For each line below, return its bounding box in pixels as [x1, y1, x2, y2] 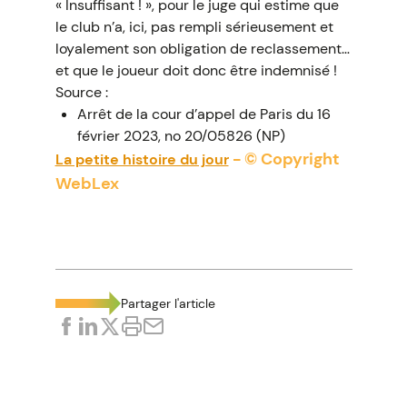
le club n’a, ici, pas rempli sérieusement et [55, 17, 333, 36]
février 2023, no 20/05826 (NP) [76, 126, 285, 145]
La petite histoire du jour [55, 150, 229, 169]
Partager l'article [120, 295, 215, 312]
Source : [55, 83, 108, 102]
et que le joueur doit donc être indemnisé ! [55, 61, 337, 80]
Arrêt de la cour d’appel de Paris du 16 [76, 104, 331, 124]
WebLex [55, 173, 119, 194]
